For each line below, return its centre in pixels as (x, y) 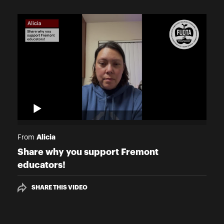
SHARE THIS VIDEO (59, 188)
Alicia (46, 137)
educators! (41, 165)
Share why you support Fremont (88, 152)
